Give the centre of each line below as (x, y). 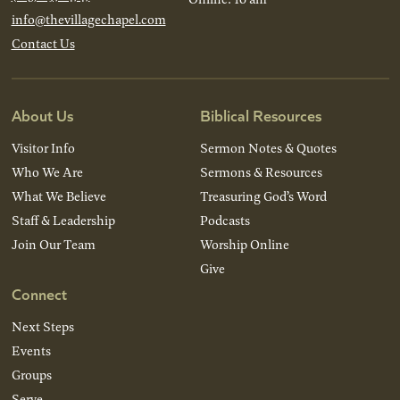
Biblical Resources (261, 114)
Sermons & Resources (261, 171)
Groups (31, 374)
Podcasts (225, 220)
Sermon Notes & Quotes (268, 147)
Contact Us (43, 43)
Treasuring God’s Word (263, 196)
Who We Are (47, 171)
